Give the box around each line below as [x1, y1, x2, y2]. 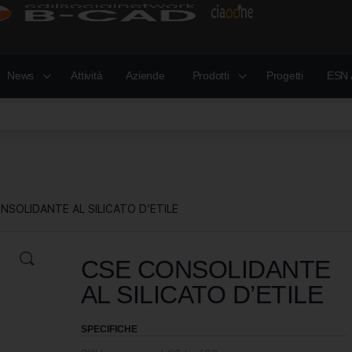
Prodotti [192, 69, 229, 82]
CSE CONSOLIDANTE [80, 255, 331, 284]
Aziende [126, 69, 165, 82]
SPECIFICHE [80, 324, 137, 335]
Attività [71, 69, 103, 82]
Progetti [266, 69, 303, 82]
